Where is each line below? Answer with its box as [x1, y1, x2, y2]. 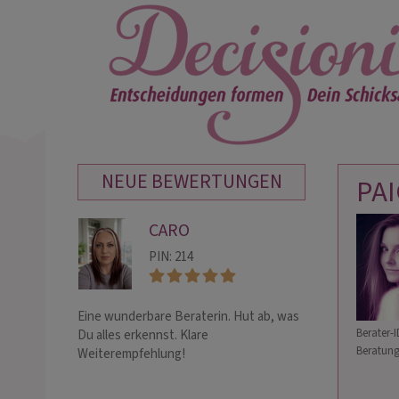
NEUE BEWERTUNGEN [101, 167, 282, 196]
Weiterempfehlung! [77, 345, 185, 363]
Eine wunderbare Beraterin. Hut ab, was [77, 307, 299, 326]
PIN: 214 [149, 248, 193, 266]
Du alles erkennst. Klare [77, 326, 208, 345]
